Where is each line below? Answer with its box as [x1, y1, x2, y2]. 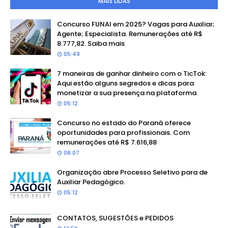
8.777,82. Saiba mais [57, 39, 125, 48]
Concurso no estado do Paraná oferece [57, 118, 191, 128]
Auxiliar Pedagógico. [57, 177, 125, 187]
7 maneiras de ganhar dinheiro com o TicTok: [57, 69, 207, 78]
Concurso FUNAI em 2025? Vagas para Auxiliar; [57, 19, 215, 29]
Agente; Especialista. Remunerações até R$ [57, 29, 203, 39]
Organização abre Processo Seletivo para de [57, 167, 208, 177]
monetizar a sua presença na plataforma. [57, 88, 198, 98]
